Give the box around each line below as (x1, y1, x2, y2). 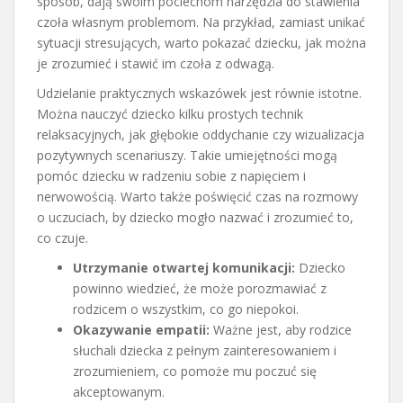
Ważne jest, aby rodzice (210, 320, 352, 338)
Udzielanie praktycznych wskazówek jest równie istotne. (37, 84, 362, 102)
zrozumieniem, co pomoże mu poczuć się (73, 362, 317, 380)
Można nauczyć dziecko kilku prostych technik (37, 104, 303, 122)
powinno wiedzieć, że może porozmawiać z (73, 279, 327, 297)
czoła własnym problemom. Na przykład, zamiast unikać (37, 13, 365, 31)
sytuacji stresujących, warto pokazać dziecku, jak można (37, 33, 366, 51)
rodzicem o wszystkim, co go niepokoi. (73, 300, 299, 318)
